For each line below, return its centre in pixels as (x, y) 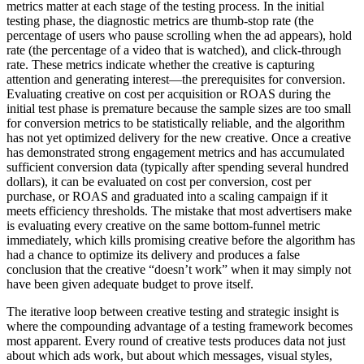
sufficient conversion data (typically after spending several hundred (178, 167)
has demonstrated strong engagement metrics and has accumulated (175, 152)
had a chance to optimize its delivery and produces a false (153, 254)
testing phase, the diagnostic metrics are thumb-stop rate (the (160, 20)
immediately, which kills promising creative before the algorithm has (181, 240)
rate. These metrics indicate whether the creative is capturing (160, 64)
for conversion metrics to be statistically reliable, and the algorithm (175, 123)
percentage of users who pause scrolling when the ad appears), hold (179, 35)
